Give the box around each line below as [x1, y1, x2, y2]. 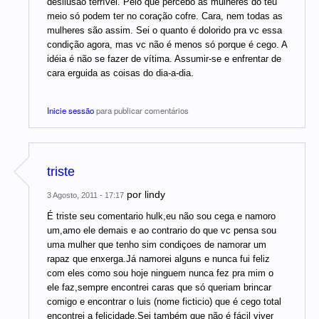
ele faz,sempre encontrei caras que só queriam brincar [47, 282, 271, 293]
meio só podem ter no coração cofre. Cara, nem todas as [47, 11, 283, 22]
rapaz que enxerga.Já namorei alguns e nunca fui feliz [47, 253, 270, 265]
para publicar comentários [94, 104, 189, 116]
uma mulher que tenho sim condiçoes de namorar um [47, 239, 266, 251]
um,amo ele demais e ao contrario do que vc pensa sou [47, 225, 276, 236]
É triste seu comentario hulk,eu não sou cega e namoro [47, 211, 276, 222]
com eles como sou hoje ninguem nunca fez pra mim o [47, 268, 273, 279]
